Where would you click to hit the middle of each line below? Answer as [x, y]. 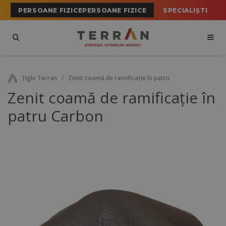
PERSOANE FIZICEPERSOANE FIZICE [82, 10]
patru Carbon [55, 116]
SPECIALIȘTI [185, 10]
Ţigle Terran [39, 78]
